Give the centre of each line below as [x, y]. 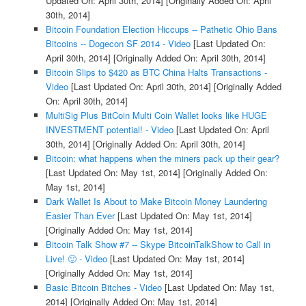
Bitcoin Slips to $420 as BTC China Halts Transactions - [156, 72]
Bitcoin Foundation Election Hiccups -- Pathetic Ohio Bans [161, 29]
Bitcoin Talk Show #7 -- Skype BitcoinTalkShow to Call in [158, 244]
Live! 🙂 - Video [76, 258]
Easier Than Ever [80, 215]
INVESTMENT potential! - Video [109, 129]
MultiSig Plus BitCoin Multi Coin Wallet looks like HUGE [156, 115]
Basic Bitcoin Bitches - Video [103, 287]
